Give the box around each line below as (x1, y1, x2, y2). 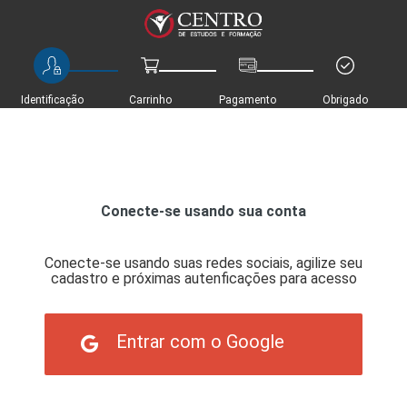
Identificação (20, 94, 84, 107)
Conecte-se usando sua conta (101, 203, 306, 221)
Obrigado (323, 94, 369, 107)
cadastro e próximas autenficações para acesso (50, 270, 357, 288)
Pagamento (219, 94, 277, 107)
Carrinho (128, 94, 172, 107)
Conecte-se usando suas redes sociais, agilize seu (45, 254, 362, 273)
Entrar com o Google (116, 331, 284, 353)
